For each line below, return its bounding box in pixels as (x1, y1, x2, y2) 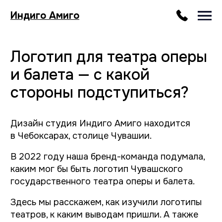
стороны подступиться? (7, 58, 135, 73)
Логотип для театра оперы (7, 33, 148, 48)
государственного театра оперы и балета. (7, 125, 139, 134)
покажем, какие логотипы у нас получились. (7, 158, 143, 166)
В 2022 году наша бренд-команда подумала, (7, 107, 146, 116)
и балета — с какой (7, 46, 107, 60)
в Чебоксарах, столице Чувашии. (7, 92, 109, 101)
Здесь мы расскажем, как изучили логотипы (7, 140, 144, 149)
